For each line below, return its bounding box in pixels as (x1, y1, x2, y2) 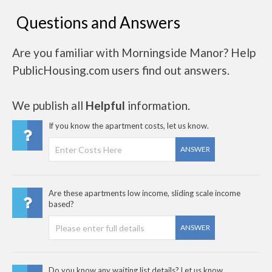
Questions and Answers (16, 13, 180, 32)
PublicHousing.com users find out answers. (12, 63, 229, 77)
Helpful (86, 98, 125, 112)
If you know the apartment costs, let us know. (49, 121, 209, 131)
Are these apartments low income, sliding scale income (49, 188, 240, 198)
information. (125, 98, 190, 112)
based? (49, 199, 74, 209)
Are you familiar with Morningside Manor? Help (12, 46, 256, 59)
